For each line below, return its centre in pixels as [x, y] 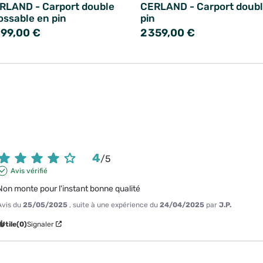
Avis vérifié [29, 171]
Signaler [41, 224]
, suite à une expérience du [115, 205]
